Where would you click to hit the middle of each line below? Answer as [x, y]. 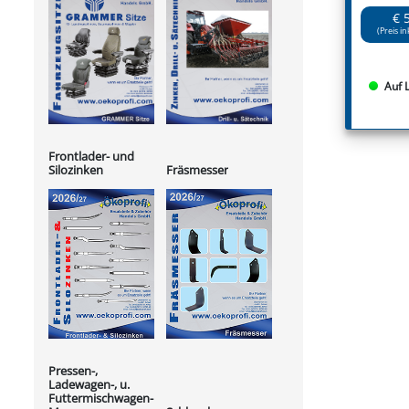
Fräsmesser [197, 170]
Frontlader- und [91, 156]
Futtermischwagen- [101, 399]
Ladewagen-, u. [89, 385]
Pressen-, [73, 371]
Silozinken [76, 169]
